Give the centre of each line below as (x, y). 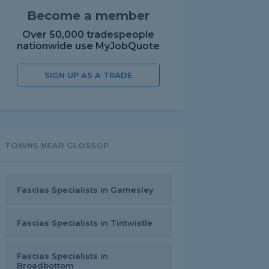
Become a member (88, 16)
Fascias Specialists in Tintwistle (85, 223)
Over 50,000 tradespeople (88, 35)
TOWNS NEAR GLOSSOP (57, 145)
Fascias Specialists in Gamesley (85, 190)
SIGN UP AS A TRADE (88, 75)
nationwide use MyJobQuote (88, 46)
